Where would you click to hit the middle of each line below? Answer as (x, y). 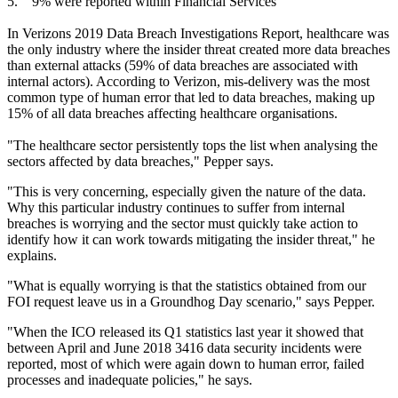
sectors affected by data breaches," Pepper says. (140, 162)
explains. (32, 256)
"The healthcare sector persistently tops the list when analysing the (192, 146)
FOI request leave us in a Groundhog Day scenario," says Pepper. (191, 302)
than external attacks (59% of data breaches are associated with (183, 66)
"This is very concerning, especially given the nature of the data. (187, 192)
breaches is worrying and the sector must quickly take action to (183, 224)
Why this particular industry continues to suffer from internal (176, 208)
